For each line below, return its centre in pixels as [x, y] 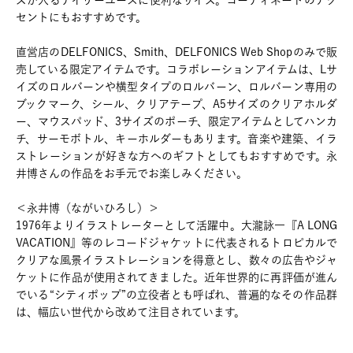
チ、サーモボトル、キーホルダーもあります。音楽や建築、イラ [176, 139]
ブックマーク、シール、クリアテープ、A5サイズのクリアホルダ [176, 104]
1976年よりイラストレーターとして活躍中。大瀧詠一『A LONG [176, 225]
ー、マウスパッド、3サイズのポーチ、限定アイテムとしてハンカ [176, 121]
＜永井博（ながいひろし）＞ [87, 208]
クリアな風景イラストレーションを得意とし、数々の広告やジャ [176, 260]
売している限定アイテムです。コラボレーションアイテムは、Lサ [176, 69]
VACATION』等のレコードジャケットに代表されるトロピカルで [176, 243]
